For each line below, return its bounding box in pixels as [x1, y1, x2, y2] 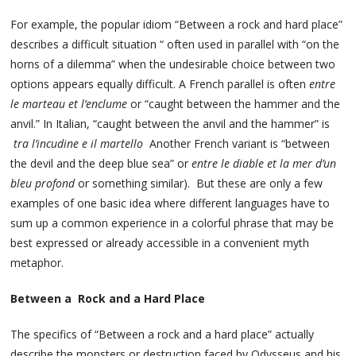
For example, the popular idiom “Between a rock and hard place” [10, 17, 343, 33]
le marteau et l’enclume [10, 96, 128, 112]
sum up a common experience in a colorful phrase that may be [10, 215, 335, 231]
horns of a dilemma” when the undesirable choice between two [10, 56, 336, 72]
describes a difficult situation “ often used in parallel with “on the [10, 37, 340, 52]
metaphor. [10, 255, 64, 271]
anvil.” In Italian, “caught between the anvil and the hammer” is [10, 116, 331, 132]
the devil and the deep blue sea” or [10, 156, 192, 172]
